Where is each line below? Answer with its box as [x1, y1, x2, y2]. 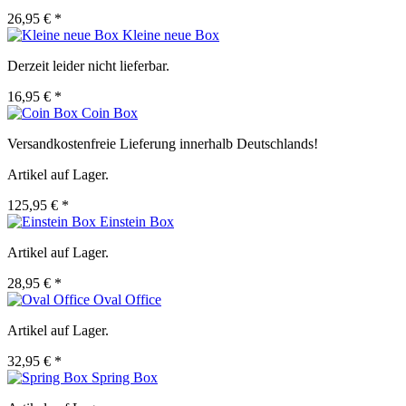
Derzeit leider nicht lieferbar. [7, 58, 169, 74]
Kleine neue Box [122, 27, 219, 43]
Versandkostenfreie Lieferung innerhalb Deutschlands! [7, 136, 318, 152]
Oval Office [93, 292, 161, 308]
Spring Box [92, 370, 158, 386]
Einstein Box [100, 214, 174, 230]
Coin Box [82, 105, 138, 121]
